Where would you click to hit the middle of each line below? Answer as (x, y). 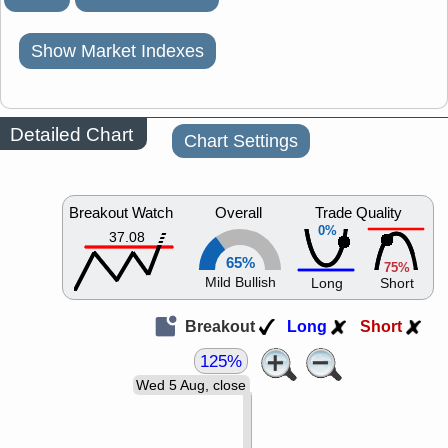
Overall (238, 213)
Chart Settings (241, 141)
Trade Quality (358, 213)
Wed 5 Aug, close (191, 386)
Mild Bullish (240, 283)
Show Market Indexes (117, 51)
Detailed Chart (71, 134)
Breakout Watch (121, 213)
